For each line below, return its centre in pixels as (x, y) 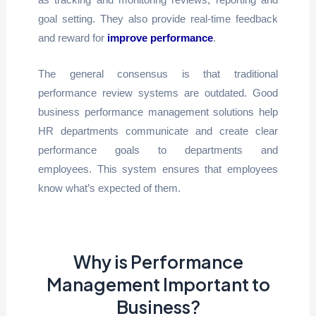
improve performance (160, 37)
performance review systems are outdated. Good (158, 92)
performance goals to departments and (158, 150)
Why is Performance (158, 261)
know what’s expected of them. (109, 188)
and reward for (72, 37)
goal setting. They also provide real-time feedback (158, 18)
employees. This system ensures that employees (158, 169)
